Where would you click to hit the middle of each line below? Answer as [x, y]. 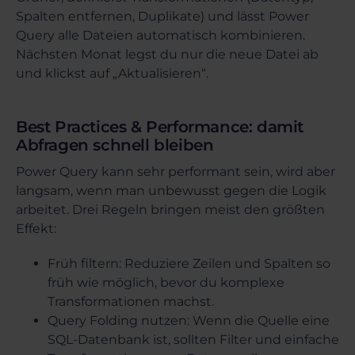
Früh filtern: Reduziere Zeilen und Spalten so [189, 263]
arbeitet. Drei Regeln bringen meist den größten [170, 210]
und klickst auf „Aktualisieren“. [112, 73]
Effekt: [36, 229]
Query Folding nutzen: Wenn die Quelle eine [189, 321]
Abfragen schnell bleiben [115, 145]
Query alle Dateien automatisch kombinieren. [160, 35]
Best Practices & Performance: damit [160, 127]
